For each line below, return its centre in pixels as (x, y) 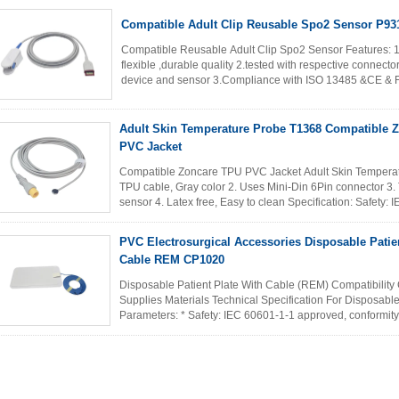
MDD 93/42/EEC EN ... (175, 217)
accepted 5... (153, 95)
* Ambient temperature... (179, 330)
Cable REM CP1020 (172, 260)
